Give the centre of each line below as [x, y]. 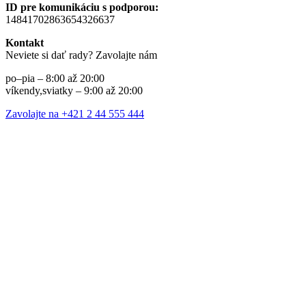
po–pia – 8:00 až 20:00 [55, 79]
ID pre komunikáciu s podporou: [82, 8]
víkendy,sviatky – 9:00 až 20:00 [74, 91]
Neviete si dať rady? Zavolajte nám [81, 55]
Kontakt [25, 43]
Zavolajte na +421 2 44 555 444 [75, 114]
